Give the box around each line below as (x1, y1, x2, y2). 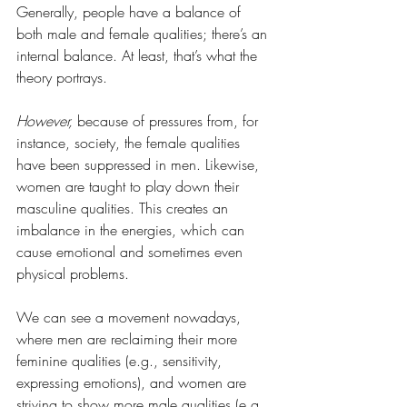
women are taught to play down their (16, 176, 243, 196)
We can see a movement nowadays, (16, 307, 245, 327)
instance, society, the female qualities (16, 133, 244, 153)
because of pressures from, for (73, 111, 263, 131)
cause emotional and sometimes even (16, 242, 247, 262)
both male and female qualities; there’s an (16, 24, 272, 44)
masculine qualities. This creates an (16, 198, 233, 218)
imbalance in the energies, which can (16, 220, 249, 240)
